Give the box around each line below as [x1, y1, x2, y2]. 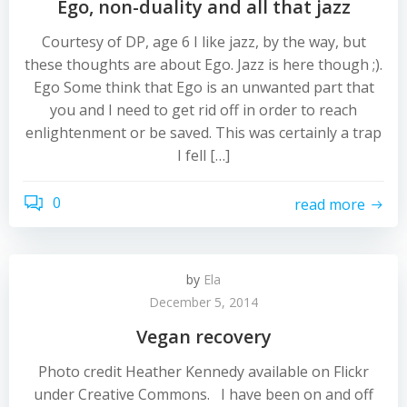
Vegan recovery [135, 324, 272, 349]
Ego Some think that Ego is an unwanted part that [33, 77, 374, 97]
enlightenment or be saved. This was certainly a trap [25, 123, 382, 143]
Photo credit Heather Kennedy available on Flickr [38, 362, 369, 382]
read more [294, 194, 365, 214]
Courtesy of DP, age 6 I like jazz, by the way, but [41, 32, 366, 52]
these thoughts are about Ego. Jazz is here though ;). [25, 55, 382, 74]
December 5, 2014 [149, 293, 258, 311]
